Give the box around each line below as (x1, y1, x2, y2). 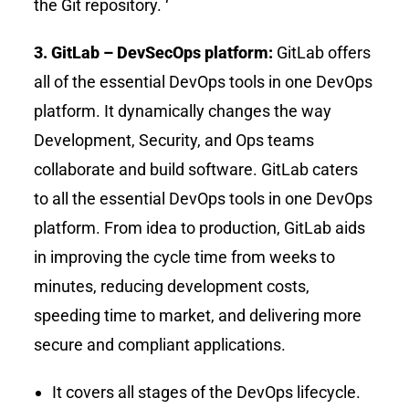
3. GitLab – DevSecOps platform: (34, 43, 278, 63)
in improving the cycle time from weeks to (34, 247, 336, 267)
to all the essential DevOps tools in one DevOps (34, 189, 373, 209)
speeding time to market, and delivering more (34, 306, 362, 326)
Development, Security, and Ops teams (34, 131, 315, 151)
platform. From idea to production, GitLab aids (34, 218, 366, 238)
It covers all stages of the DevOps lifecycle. (52, 383, 362, 403)
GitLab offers (277, 43, 372, 63)
